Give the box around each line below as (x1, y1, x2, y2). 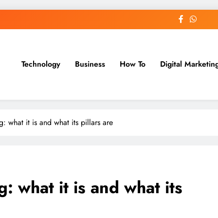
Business (74, 58, 105, 70)
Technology (21, 58, 60, 70)
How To (119, 58, 145, 70)
